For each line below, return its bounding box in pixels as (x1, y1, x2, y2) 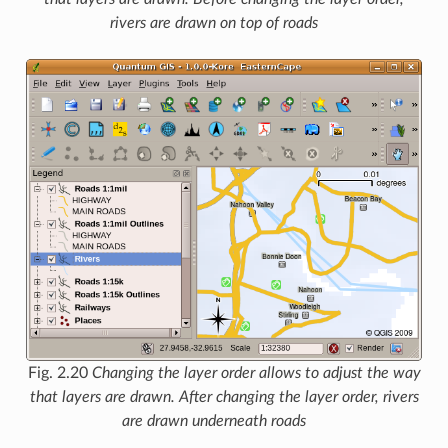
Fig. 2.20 (27, 365, 92, 382)
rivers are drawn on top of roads (110, 15, 318, 32)
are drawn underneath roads (122, 413, 306, 430)
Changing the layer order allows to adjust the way (91, 365, 421, 382)
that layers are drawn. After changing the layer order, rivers (29, 389, 419, 406)
